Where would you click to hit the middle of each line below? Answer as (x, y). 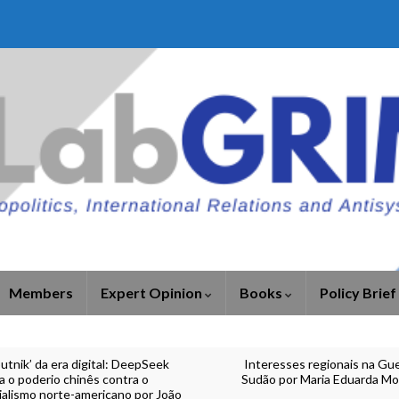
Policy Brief (358, 293)
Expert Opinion (153, 293)
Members (41, 293)
